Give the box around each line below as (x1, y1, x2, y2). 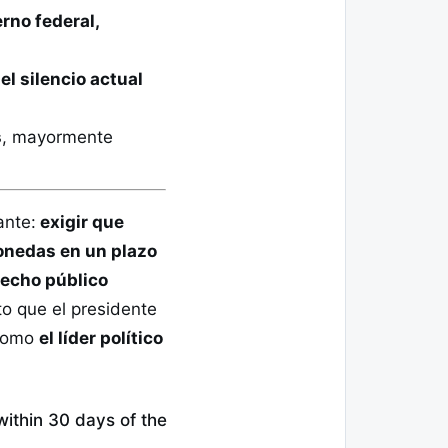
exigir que (36, 212, 124, 233)
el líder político (39, 328, 163, 349)
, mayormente (2, 126, 113, 147)
